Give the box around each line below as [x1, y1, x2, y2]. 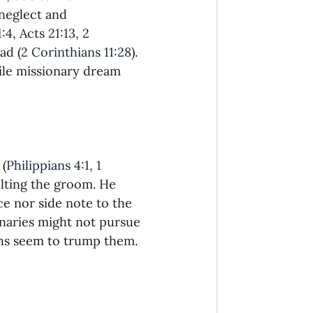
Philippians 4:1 [6, 156, 89, 173]
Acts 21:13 [20, 24, 75, 41]
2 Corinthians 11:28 [21, 43, 131, 60]
